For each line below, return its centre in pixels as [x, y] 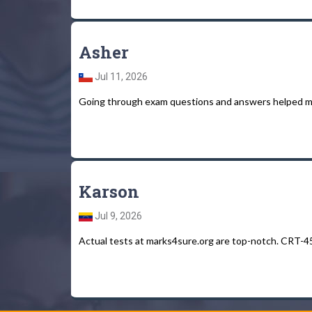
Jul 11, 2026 [120, 77]
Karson [109, 192]
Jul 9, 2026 [117, 216]
